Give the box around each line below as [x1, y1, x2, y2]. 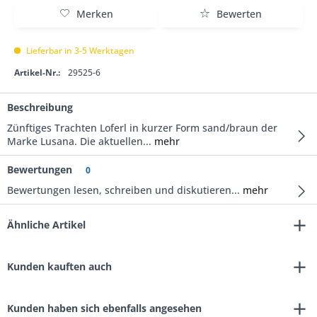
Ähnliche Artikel [7, 218, 86, 231]
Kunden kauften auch [7, 260, 112, 273]
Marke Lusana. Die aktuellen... [7, 134, 151, 148]
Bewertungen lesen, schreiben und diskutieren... [7, 183, 240, 197]
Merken [76, 7, 113, 21]
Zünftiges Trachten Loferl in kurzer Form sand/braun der [7, 121, 277, 134]
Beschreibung [7, 100, 73, 114]
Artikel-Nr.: [14, 67, 60, 79]
